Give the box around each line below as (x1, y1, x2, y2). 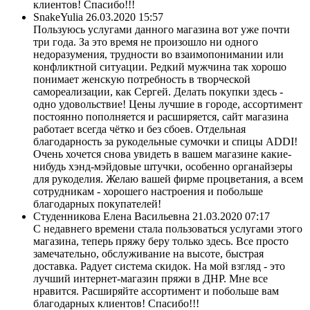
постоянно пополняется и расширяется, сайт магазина (33, 110, 289, 122)
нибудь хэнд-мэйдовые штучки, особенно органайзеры (33, 160, 293, 172)
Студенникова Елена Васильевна (33, 210, 190, 222)
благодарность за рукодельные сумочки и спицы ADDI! (33, 135, 298, 147)
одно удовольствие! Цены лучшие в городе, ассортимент (33, 98, 302, 110)
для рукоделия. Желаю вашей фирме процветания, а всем (33, 172, 303, 185)
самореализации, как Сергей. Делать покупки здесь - (33, 85, 283, 98)
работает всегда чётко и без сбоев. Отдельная (33, 122, 246, 135)
